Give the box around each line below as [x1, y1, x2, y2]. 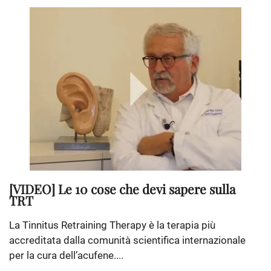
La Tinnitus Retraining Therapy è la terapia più [9, 219, 215, 232]
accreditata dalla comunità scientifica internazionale [9, 234, 246, 247]
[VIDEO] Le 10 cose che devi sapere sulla [9, 180, 235, 198]
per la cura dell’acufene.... [9, 249, 123, 262]
